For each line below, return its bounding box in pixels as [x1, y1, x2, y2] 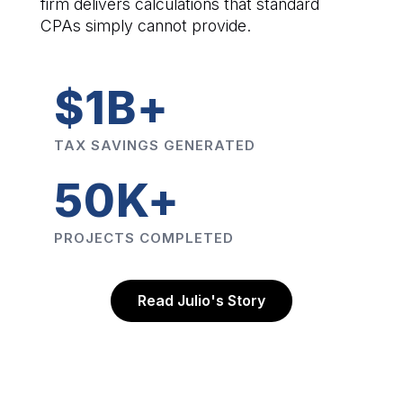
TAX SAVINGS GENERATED [53, 137, 255, 155]
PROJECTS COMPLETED [53, 229, 234, 247]
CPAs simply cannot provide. [40, 16, 251, 36]
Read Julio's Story [137, 291, 265, 310]
